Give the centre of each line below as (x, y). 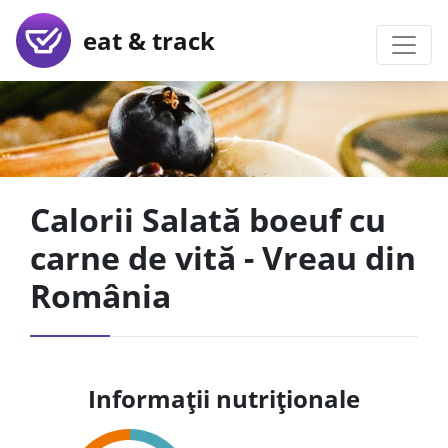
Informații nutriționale (224, 398)
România (100, 295)
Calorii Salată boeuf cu (208, 219)
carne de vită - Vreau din (223, 257)
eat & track (143, 40)
